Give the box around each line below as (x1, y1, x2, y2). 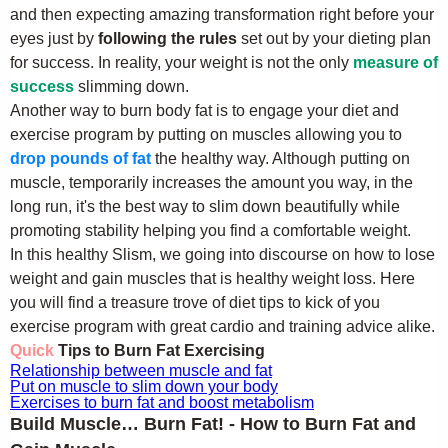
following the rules (94, 30, 237, 47)
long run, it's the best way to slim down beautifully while (10, 198, 400, 215)
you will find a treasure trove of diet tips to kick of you (10, 294, 380, 311)
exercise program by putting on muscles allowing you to (10, 126, 402, 143)
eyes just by (10, 30, 94, 47)
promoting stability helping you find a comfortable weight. (10, 222, 411, 239)
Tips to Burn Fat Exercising (54, 342, 265, 359)
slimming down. (74, 78, 189, 95)
